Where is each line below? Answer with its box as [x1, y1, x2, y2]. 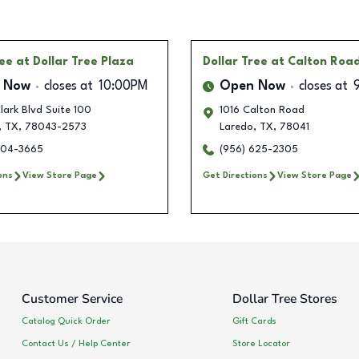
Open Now [220, 80, 285, 94]
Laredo [220, 122, 253, 133]
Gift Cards [232, 316, 276, 326]
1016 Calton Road [220, 105, 305, 116]
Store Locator [232, 338, 290, 349]
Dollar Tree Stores [232, 290, 337, 309]
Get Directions [203, 171, 268, 181]
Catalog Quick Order [22, 316, 111, 326]
